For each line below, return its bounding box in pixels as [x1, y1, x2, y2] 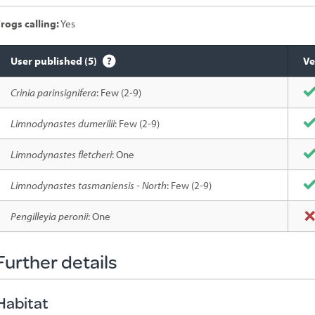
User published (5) [10, 54, 99, 67]
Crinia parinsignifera [10, 86, 96, 99]
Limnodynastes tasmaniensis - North [10, 179, 167, 192]
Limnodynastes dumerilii [10, 117, 115, 130]
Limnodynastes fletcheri [10, 148, 112, 161]
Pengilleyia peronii [10, 210, 88, 223]
